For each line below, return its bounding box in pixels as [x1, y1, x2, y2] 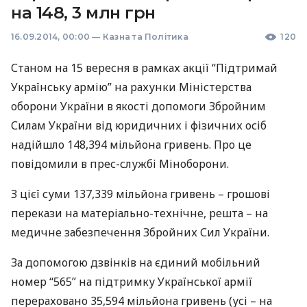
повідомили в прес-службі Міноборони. [11, 156, 229, 171]
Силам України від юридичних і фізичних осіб [11, 118, 267, 133]
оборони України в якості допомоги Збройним [11, 99, 266, 114]
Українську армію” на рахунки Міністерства [11, 79, 251, 95]
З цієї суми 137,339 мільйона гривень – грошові [11, 186, 270, 201]
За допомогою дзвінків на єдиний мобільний [11, 255, 260, 270]
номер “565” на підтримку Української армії [11, 274, 252, 289]
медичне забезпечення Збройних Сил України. [11, 225, 269, 240]
